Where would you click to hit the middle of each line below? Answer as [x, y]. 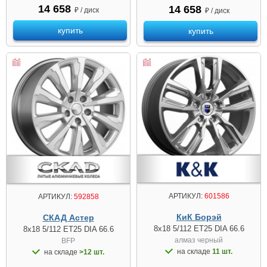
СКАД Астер [68, 217]
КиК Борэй [199, 217]
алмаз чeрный [199, 240]
